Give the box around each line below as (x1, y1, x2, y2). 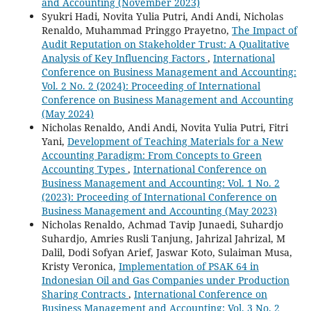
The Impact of (231, 24, 297, 37)
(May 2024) (41, 107, 94, 121)
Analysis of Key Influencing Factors (41, 51, 208, 65)
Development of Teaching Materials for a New (67, 135, 283, 149)
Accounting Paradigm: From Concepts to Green (41, 149, 262, 162)
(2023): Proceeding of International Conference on (41, 190, 277, 204)
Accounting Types (41, 162, 128, 176)
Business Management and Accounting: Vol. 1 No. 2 (41, 176, 280, 190)
